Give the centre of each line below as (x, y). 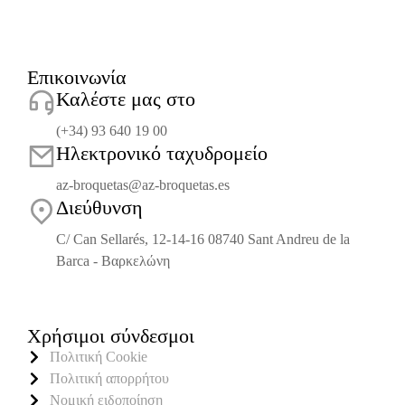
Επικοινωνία (77, 77)
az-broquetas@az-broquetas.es (143, 184)
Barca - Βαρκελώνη (113, 260)
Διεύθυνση (99, 207)
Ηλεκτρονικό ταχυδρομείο (162, 153)
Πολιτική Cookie (99, 356)
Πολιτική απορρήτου (109, 378)
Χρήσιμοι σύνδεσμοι (111, 335)
